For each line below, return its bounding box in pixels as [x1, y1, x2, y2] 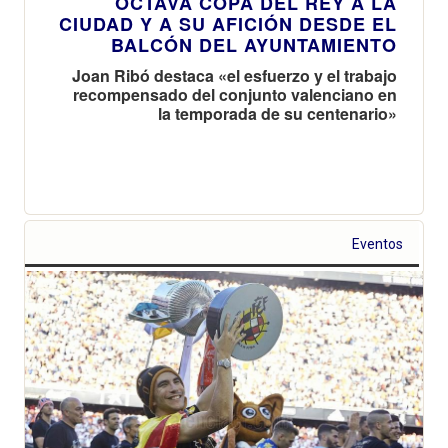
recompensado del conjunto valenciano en [73, 82, 397, 106]
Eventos [352, 235, 404, 252]
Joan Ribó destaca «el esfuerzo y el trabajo [72, 63, 397, 87]
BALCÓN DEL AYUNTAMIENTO [111, 31, 397, 58]
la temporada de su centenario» [158, 101, 397, 125]
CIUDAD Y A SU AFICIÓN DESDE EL [59, 10, 397, 37]
